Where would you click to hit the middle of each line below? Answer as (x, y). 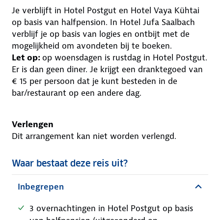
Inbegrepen (41, 187)
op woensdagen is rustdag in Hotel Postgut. (125, 57)
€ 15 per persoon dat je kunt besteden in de (95, 81)
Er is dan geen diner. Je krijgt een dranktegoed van (107, 69)
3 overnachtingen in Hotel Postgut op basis (111, 208)
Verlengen (33, 124)
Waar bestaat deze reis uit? (70, 163)
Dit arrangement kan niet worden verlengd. (94, 136)
